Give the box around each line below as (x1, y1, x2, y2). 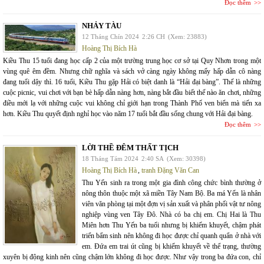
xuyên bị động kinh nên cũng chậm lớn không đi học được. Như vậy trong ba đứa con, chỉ (3, 253, 261, 262)
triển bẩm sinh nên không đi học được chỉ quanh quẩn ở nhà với (82, 232, 261, 240)
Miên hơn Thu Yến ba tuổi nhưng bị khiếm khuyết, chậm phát (82, 221, 261, 230)
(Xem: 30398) (167, 155, 206, 163)
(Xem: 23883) (168, 33, 207, 41)
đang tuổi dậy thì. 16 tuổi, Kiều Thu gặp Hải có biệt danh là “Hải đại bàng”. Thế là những (3, 78, 261, 87)
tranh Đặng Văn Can (141, 166, 199, 175)
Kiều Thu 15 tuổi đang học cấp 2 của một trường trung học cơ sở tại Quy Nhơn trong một (3, 57, 261, 65)
